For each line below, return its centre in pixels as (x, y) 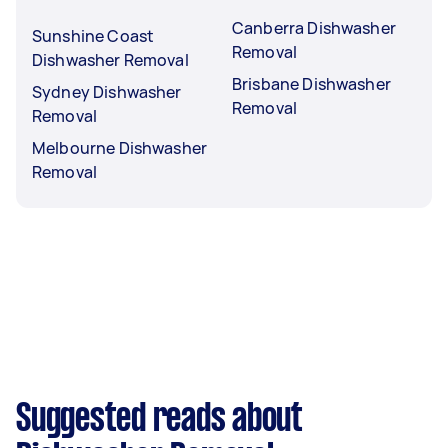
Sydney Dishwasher (107, 91)
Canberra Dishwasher (314, 27)
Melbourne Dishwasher (119, 147)
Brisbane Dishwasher (311, 83)
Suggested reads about (159, 419)
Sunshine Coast (93, 35)
